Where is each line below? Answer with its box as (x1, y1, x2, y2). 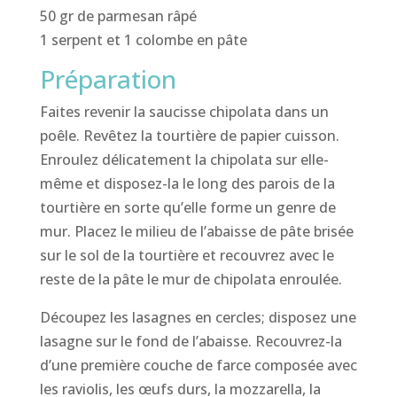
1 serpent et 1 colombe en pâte (39, 30, 247, 51)
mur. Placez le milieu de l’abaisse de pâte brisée (39, 222, 354, 242)
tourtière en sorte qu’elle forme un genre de (39, 198, 336, 218)
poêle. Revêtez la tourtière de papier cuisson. (39, 126, 339, 146)
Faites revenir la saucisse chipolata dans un (39, 102, 329, 122)
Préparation (39, 62, 176, 97)
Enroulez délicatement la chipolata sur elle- (39, 150, 329, 170)
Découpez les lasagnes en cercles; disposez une (39, 307, 356, 328)
